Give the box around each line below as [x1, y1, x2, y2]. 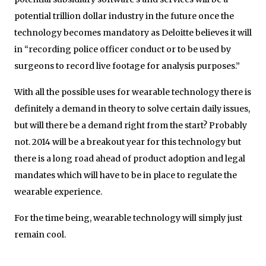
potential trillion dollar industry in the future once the [14, 10, 234, 21]
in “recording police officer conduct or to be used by [14, 43, 231, 55]
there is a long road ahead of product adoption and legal [14, 153, 245, 164]
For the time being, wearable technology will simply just [14, 212, 242, 223]
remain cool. [14, 229, 66, 240]
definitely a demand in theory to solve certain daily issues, [14, 103, 250, 114]
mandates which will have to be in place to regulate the [14, 169, 237, 180]
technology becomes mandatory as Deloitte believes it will [14, 27, 252, 38]
